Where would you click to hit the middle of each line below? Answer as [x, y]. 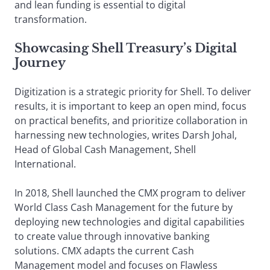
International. [45, 164]
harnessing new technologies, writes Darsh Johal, [126, 135]
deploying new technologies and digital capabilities [130, 222]
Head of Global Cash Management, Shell [105, 150]
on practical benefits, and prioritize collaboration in [131, 121]
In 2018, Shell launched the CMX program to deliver [130, 193]
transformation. [51, 20]
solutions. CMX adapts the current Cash [104, 251]
